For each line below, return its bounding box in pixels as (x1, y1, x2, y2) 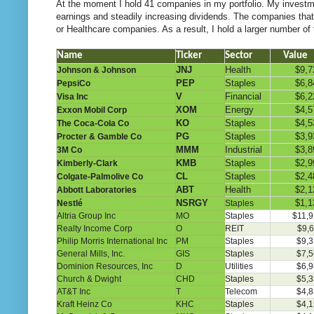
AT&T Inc (57, 286, 90, 296)
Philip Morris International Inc (57, 235, 168, 246)
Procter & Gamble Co (57, 131, 142, 142)
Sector (225, 50, 252, 61)
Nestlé (57, 198, 83, 208)
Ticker (176, 50, 202, 61)
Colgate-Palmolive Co (57, 171, 143, 182)
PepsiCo (57, 78, 90, 88)
